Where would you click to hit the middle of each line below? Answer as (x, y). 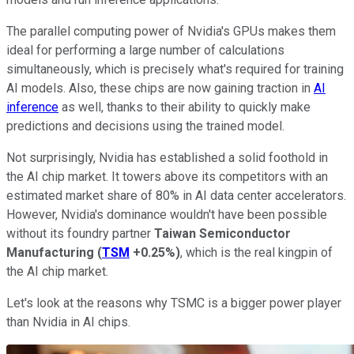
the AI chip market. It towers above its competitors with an (167, 176)
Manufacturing (50, 252)
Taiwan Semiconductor (222, 233)
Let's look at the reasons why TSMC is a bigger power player (174, 303)
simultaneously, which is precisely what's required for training (175, 69)
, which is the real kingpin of (256, 252)
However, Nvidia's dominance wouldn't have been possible (167, 214)
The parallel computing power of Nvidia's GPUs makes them (171, 31)
